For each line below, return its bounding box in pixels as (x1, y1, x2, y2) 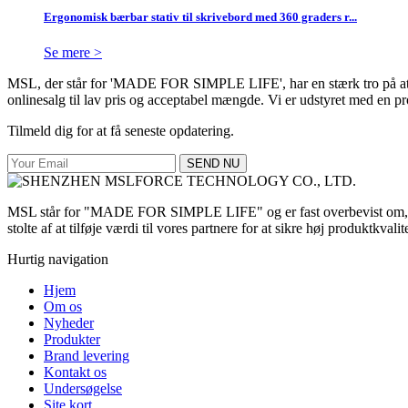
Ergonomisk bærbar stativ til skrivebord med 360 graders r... (44, 9, 357, 24)
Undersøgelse (44, 380, 122, 396)
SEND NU (187, 156, 240, 170)
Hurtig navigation (7, 250, 108, 267)
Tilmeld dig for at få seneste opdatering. (7, 122, 234, 138)
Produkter (44, 331, 100, 347)
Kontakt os (44, 363, 107, 380)
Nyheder (44, 314, 94, 331)
